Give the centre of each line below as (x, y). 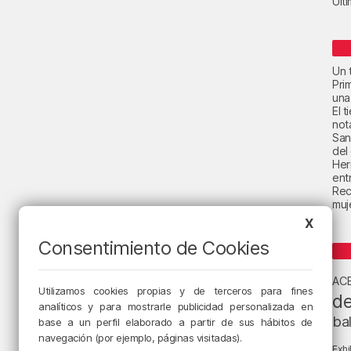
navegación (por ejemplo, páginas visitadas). (140, 338)
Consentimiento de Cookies (154, 248)
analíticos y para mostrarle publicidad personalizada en (175, 306)
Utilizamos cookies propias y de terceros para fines (175, 291)
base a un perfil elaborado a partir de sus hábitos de (175, 322)
